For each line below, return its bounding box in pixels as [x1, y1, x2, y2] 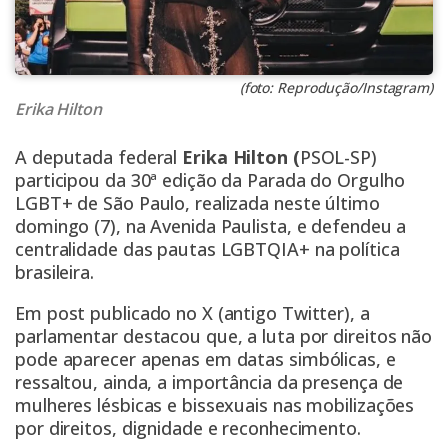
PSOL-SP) [299, 145, 377, 170]
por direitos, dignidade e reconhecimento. [15, 416, 361, 441]
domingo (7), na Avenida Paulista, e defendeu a [15, 214, 407, 239]
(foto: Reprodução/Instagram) [239, 78, 433, 98]
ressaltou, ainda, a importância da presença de [15, 370, 404, 395]
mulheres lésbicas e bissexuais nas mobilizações [15, 393, 415, 418]
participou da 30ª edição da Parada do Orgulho [15, 168, 405, 193]
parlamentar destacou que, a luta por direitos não [15, 324, 433, 349]
